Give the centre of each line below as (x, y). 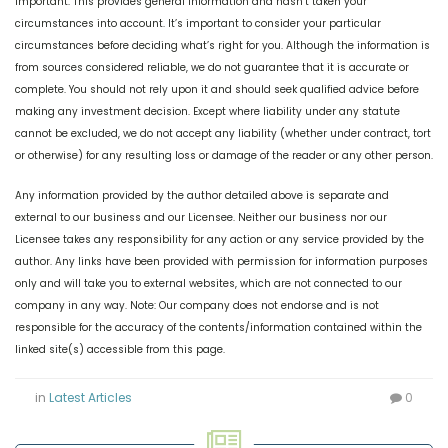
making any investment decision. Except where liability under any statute (207, 111)
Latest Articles (90, 397)
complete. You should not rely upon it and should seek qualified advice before (217, 89)
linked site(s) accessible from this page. (120, 349)
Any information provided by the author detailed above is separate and (202, 195)
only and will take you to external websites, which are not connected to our (208, 283)
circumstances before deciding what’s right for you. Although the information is (222, 45)
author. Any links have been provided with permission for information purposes (221, 261)
